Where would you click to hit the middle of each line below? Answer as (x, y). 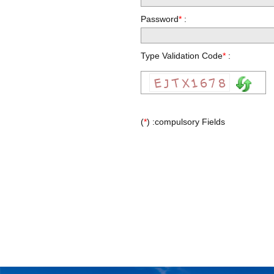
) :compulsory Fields (186, 122)
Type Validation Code (182, 55)
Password (160, 19)
